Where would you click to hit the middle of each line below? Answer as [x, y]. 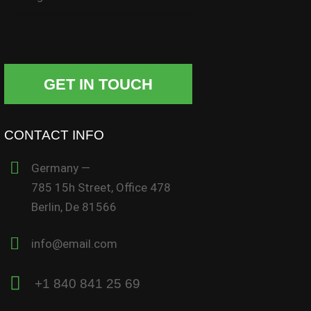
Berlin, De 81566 [74, 207]
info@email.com [75, 244]
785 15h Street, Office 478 [101, 187]
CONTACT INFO [54, 135]
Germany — [61, 168]
